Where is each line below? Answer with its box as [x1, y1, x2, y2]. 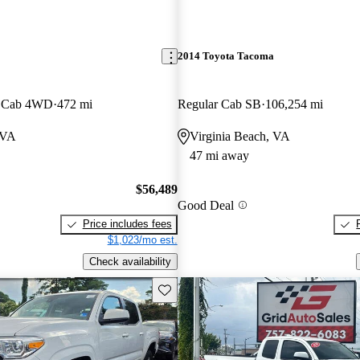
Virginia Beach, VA [189, 129, 290, 143]
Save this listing [157, 282, 232, 295]
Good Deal [177, 198, 234, 212]
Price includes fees [82, 218, 172, 231]
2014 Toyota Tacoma [177, 50, 274, 63]
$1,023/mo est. [107, 234, 178, 247]
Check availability [88, 255, 171, 268]
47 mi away [189, 148, 249, 162]
